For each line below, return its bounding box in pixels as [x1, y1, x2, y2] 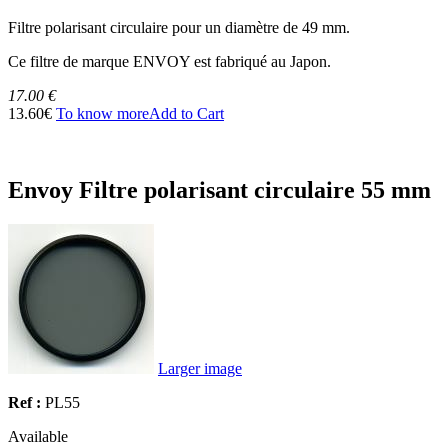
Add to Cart [149, 105, 224, 123]
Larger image [158, 360, 242, 378]
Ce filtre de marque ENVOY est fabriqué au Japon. [8, 53, 331, 71]
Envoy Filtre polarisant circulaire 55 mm [8, 177, 431, 204]
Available [8, 428, 68, 446]
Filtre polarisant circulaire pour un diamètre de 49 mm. [8, 19, 350, 37]
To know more [56, 105, 149, 123]
